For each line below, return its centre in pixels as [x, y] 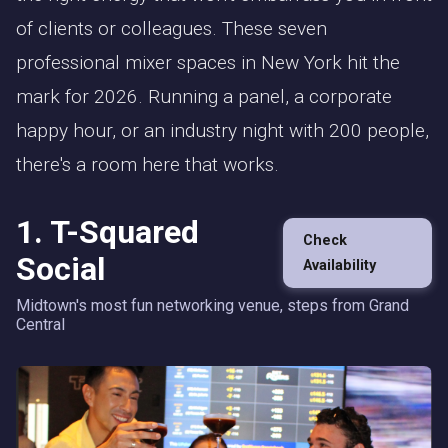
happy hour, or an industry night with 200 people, [222, 131]
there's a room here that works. [147, 165]
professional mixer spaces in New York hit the [208, 63]
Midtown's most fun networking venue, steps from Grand [212, 306]
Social [60, 269]
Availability [340, 266]
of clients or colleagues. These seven [171, 29]
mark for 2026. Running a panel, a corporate [204, 97]
